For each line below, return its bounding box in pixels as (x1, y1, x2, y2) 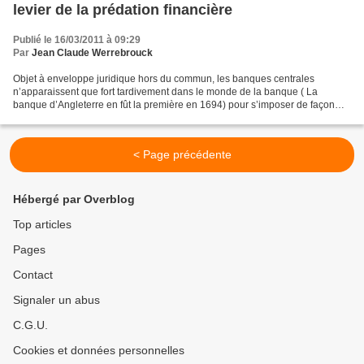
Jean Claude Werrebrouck (32, 47, 153, 58)
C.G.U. (13, 318, 48, 331)
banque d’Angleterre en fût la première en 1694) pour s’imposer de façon (13, 99, 335, 110)
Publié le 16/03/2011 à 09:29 (13, 34, 141, 45)
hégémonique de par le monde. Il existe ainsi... (13, 112, 219, 123)
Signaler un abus (13, 293, 100, 306)
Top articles (13, 218, 71, 231)
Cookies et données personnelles (13, 344, 184, 357)
